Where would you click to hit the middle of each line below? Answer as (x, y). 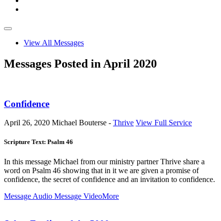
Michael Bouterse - (82, 123)
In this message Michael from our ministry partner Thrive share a (104, 161)
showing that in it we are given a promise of (130, 170)
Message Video (77, 196)
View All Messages (54, 43)
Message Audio (28, 196)
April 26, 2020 (28, 123)
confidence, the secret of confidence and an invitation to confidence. (110, 179)
